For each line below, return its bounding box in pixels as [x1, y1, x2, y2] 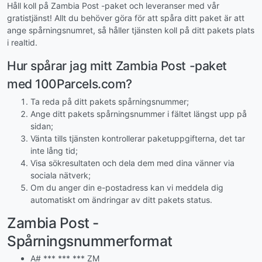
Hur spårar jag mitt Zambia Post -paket [7, 58, 227, 74]
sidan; [30, 120, 53, 131]
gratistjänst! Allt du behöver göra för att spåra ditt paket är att [7, 13, 244, 23]
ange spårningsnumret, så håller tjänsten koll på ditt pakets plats [7, 25, 254, 36]
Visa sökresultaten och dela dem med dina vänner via [30, 157, 235, 168]
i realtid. [7, 37, 37, 48]
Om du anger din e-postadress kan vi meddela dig [30, 182, 223, 192]
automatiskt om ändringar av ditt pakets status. [30, 194, 212, 205]
